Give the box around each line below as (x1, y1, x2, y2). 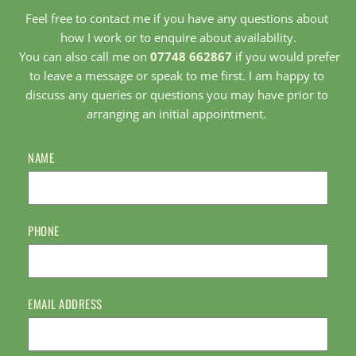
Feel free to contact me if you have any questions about (25, 10, 328, 27)
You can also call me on (19, 48, 150, 65)
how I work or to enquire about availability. (60, 29, 296, 46)
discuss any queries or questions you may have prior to (25, 87, 328, 103)
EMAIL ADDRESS (28, 295, 103, 313)
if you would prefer (232, 48, 340, 65)
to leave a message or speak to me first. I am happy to (29, 68, 324, 84)
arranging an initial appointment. (87, 106, 269, 122)
